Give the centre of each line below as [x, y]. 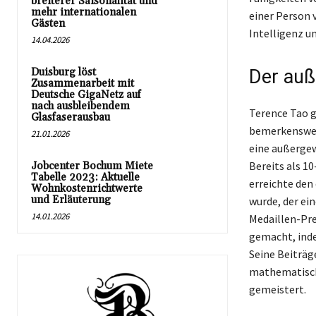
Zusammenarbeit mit [83, 84]
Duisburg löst [63, 72]
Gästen [48, 24]
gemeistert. [277, 289]
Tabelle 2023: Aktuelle [85, 177]
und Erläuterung [71, 200]
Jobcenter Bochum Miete [92, 166]
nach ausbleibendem [80, 106]
